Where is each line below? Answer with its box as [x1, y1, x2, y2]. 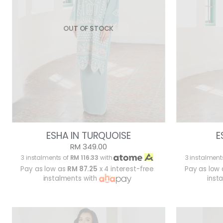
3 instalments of [21, 153, 70, 162]
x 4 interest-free [97, 164, 154, 174]
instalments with [43, 174, 99, 184]
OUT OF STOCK [63, 23, 114, 33]
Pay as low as [20, 164, 68, 174]
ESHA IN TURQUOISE [46, 129, 131, 143]
